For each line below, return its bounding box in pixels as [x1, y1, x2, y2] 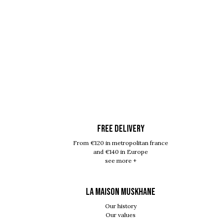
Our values [106, 211, 136, 219]
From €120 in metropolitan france [73, 139, 168, 147]
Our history [105, 202, 137, 210]
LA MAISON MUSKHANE [86, 185, 155, 198]
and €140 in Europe [93, 147, 148, 155]
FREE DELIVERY [97, 122, 145, 135]
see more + [105, 156, 137, 164]
